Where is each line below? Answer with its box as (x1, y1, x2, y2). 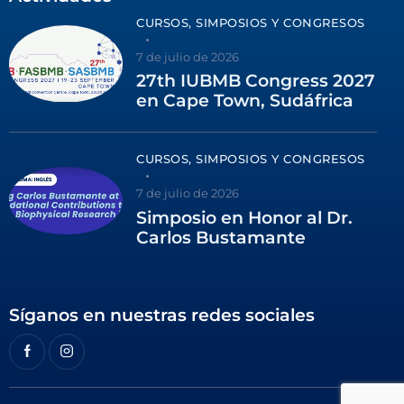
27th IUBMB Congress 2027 (136, 70, 376, 92)
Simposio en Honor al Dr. (136, 207, 353, 228)
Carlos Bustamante (136, 226, 307, 248)
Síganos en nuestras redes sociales (9, 304, 315, 326)
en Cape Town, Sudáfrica (136, 90, 354, 112)
